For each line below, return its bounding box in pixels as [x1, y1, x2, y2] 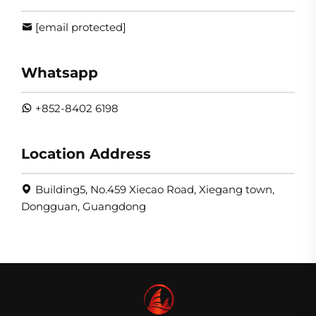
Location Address [21, 145, 151, 163]
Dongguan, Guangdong [21, 200, 146, 214]
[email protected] [35, 20, 126, 35]
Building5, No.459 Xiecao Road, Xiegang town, [35, 183, 274, 197]
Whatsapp [21, 64, 98, 82]
